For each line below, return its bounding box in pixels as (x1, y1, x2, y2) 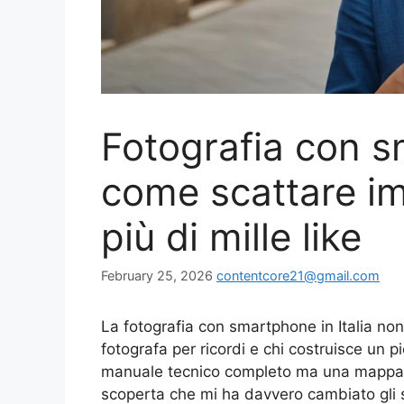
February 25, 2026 (101, 267, 213, 283)
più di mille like (101, 213, 362, 260)
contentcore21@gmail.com (216, 267, 380, 283)
